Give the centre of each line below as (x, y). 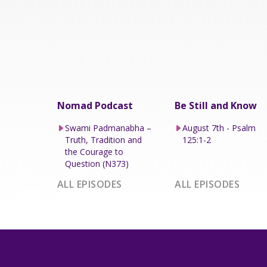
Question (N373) (97, 163)
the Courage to (94, 151)
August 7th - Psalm (219, 128)
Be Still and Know (216, 105)
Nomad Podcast (95, 105)
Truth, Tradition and (103, 139)
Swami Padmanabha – (108, 128)
